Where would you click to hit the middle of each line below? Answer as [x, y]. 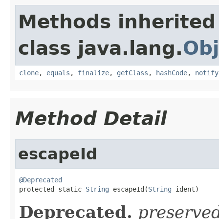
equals [58, 73]
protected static [52, 189]
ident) [185, 189]
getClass [132, 73]
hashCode [172, 73]
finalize [93, 73]
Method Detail [91, 118]
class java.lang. [100, 48]
